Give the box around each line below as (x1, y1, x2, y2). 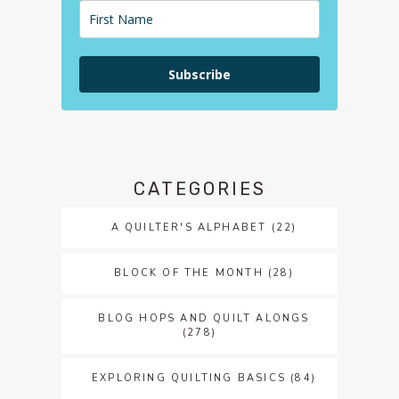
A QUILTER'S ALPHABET (110, 220, 267, 234)
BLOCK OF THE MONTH (114, 265, 264, 280)
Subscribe (168, 66, 231, 84)
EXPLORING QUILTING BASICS (92, 370, 286, 385)
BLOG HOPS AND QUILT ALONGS (98, 311, 310, 325)
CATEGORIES (133, 177, 266, 199)
